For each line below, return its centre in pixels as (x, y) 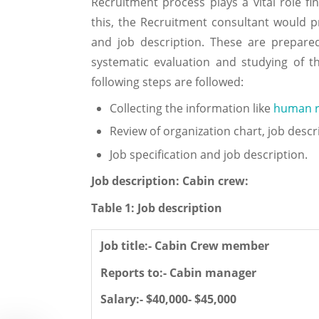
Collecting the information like (191, 108)
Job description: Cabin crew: (170, 181)
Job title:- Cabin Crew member (185, 246)
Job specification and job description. (208, 154)
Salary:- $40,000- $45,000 (168, 299)
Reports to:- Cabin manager (178, 272)
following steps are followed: (167, 82)
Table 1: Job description (157, 208)
